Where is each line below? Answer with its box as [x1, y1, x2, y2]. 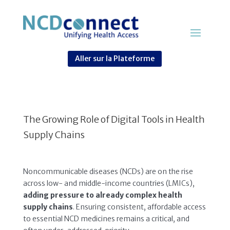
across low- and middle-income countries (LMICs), [23, 178, 195, 188]
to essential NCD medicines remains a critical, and [23, 214, 189, 223]
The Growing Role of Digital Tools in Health [23, 113, 205, 125]
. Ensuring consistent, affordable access [72, 202, 206, 212]
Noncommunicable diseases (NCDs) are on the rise [23, 166, 193, 176]
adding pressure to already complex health [23, 190, 182, 200]
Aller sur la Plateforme [75, 54, 155, 64]
